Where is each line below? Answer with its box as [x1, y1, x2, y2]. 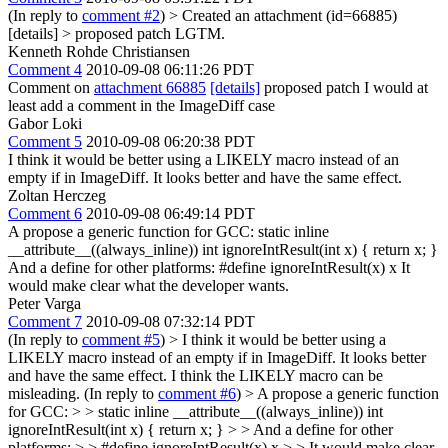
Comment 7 [8, 312, 82, 330]
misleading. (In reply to [8, 384, 158, 402]
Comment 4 [8, 60, 82, 78]
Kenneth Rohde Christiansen [8, 42, 190, 60]
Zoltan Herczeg [8, 186, 106, 204]
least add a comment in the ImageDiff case [8, 96, 275, 114]
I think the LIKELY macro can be [167, 366, 383, 384]
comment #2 [82, 6, 160, 24]
